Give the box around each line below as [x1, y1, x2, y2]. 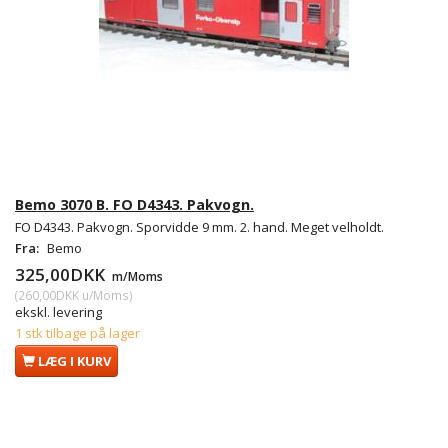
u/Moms [79, 286, 129, 303]
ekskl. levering [15, 302, 102, 321]
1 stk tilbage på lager [15, 323, 140, 342]
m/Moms [109, 267, 163, 284]
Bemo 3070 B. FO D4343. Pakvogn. [15, 194, 254, 214]
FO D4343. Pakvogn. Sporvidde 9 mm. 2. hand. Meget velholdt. [15, 217, 384, 236]
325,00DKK [15, 262, 109, 286]
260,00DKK [18, 286, 79, 303]
